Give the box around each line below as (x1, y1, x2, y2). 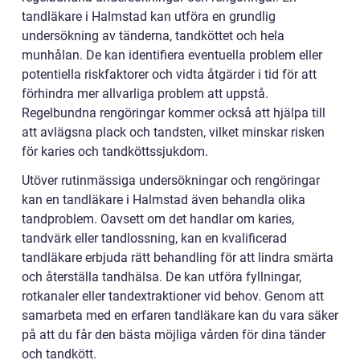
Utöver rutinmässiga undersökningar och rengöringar (22, 172, 320, 188)
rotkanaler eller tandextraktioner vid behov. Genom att (22, 288, 324, 304)
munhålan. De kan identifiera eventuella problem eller (22, 47, 322, 63)
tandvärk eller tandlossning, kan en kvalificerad (22, 230, 287, 246)
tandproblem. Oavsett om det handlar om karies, (22, 211, 294, 227)
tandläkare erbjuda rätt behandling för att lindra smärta (22, 249, 333, 265)
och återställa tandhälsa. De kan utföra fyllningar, (22, 268, 301, 284)
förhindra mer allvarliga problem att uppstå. (22, 85, 268, 101)
